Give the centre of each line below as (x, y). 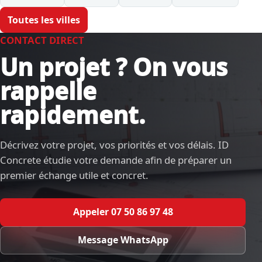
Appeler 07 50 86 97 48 (123, 212)
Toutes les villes (44, 20)
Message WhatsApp (123, 240)
